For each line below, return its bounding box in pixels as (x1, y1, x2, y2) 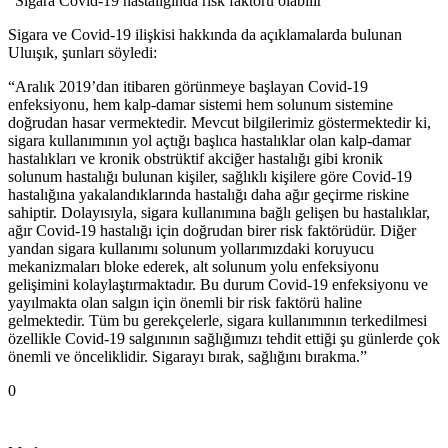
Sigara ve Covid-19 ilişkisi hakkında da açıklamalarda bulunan (8, 26, 402, 44)
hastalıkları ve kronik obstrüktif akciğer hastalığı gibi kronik (8, 150, 383, 168)
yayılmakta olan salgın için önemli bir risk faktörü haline (8, 294, 362, 312)
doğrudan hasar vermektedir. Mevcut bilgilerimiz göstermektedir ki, (8, 114, 431, 132)
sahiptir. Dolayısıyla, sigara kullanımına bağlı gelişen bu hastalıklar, (8, 204, 430, 222)
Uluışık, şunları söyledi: (8, 44, 157, 62)
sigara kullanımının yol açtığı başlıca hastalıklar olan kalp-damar (8, 132, 411, 150)
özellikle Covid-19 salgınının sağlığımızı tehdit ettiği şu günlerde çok (8, 330, 440, 348)
